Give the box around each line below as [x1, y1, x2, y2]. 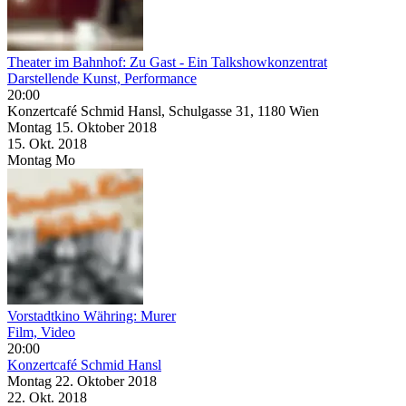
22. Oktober [55, 372, 128, 389]
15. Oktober [55, 119, 128, 135]
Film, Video [7, 324, 75, 340]
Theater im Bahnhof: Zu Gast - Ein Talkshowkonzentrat [7, 53, 327, 70]
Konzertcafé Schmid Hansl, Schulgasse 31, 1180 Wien [7, 102, 319, 119]
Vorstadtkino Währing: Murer [7, 307, 176, 324]
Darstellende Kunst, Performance [7, 70, 197, 86]
